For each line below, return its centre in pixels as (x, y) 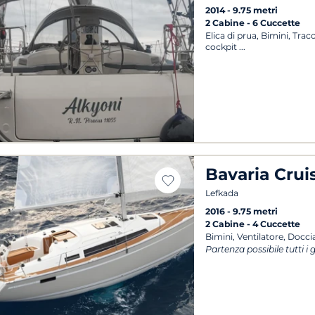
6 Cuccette (277, 22)
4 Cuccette (277, 224)
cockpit (221, 46)
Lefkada (222, 193)
